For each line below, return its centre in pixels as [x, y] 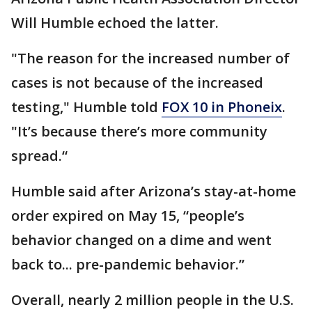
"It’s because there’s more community [139, 131]
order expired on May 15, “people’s [128, 215]
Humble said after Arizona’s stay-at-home [154, 191]
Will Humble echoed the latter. [115, 22]
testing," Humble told [86, 107]
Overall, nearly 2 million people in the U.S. [153, 299]
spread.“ [39, 155]
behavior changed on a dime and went [141, 240]
